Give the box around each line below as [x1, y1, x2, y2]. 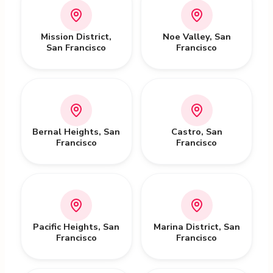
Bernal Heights [32, 126, 99, 138]
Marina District [153, 221, 219, 233]
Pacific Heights [33, 221, 99, 233]
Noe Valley [162, 30, 210, 43]
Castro [171, 126, 201, 138]
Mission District [41, 30, 110, 43]
